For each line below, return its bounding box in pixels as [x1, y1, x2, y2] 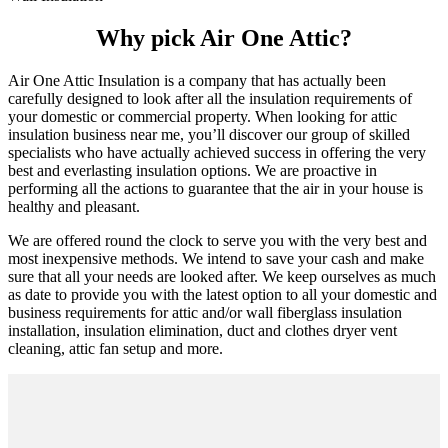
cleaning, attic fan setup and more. [8, 340, 223, 358]
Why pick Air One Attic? [96, 25, 352, 52]
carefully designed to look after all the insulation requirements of [8, 90, 412, 108]
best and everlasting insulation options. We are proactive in [8, 162, 377, 180]
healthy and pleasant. [8, 198, 140, 216]
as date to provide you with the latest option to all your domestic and [8, 286, 437, 304]
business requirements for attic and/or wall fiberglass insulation [8, 304, 402, 322]
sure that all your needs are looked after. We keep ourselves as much [8, 268, 436, 286]
